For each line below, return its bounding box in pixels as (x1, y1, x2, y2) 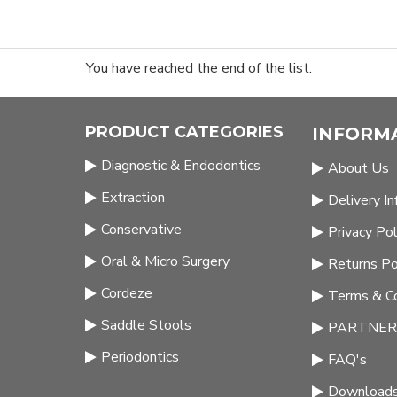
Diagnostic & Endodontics (101, 156, 261, 175)
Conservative (101, 220, 182, 239)
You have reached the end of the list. (85, 58, 312, 78)
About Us (328, 159, 389, 178)
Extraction (101, 188, 165, 207)
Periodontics (101, 347, 179, 367)
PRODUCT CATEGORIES (85, 122, 284, 142)
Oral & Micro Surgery (101, 252, 230, 271)
